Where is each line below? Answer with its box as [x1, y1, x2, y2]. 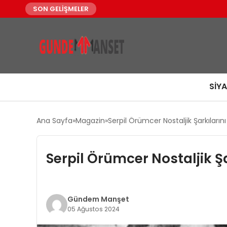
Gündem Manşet [67, 194, 129, 204]
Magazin [75, 116, 105, 126]
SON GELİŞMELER [33, 4, 89, 14]
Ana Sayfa [36, 116, 72, 126]
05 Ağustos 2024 [67, 205, 120, 213]
